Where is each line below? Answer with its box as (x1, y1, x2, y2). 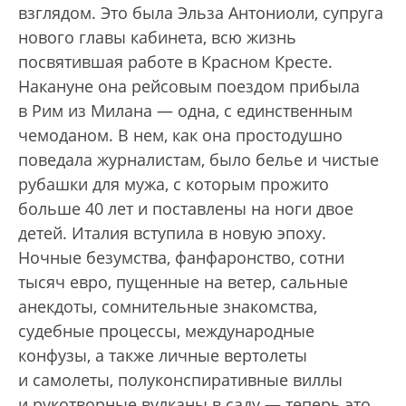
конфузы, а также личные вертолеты (18, 344, 307, 366)
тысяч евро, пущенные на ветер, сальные (18, 271, 348, 293)
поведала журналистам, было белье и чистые (18, 149, 379, 170)
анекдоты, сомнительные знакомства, (18, 295, 317, 317)
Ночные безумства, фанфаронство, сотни (18, 246, 344, 268)
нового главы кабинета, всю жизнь (18, 26, 296, 48)
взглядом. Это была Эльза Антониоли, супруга (18, 2, 383, 24)
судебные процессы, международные (18, 320, 314, 342)
